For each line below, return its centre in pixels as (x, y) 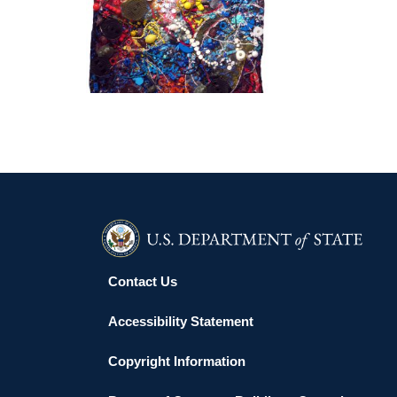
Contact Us (143, 282)
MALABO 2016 (177, 55)
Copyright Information (177, 362)
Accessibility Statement (181, 322)
